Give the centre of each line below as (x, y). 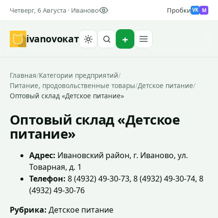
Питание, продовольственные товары (73, 85)
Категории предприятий (79, 75)
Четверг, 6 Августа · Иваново (54, 10)
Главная (23, 75)
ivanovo (45, 39)
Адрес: (42, 155)
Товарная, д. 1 (55, 167)
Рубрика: (28, 210)
